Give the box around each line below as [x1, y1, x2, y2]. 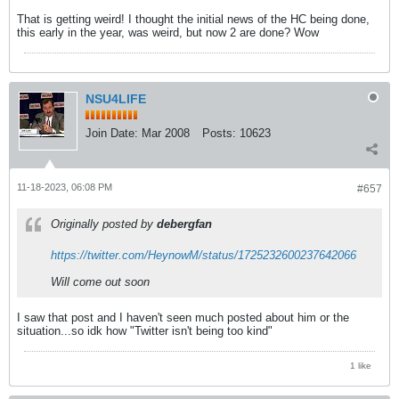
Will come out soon [51, 275, 150, 289]
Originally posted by [51, 217, 157, 232]
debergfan [157, 217, 212, 232]
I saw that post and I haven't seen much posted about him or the [17, 311, 349, 325]
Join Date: [85, 126, 138, 141]
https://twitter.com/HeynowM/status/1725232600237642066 [51, 248, 356, 263]
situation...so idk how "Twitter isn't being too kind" [17, 324, 273, 338]
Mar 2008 [142, 126, 190, 141]
